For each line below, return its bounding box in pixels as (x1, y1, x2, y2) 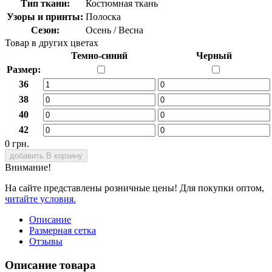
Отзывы (29, 236, 63, 246)
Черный (196, 50, 232, 61)
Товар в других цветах (5, 37, 98, 48)
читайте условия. (5, 193, 76, 204)
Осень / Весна (86, 24, 143, 35)
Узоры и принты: (7, 11, 83, 22)
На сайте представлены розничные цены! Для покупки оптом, (5, 182, 264, 193)
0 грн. (5, 138, 29, 149)
